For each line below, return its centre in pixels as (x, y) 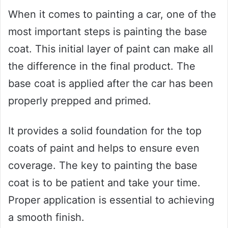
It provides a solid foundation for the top (105, 131)
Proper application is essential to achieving (111, 200)
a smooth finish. (46, 218)
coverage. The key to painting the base (103, 166)
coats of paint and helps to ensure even (104, 148)
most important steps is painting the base (108, 32)
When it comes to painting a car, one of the (112, 15)
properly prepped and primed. (80, 101)
